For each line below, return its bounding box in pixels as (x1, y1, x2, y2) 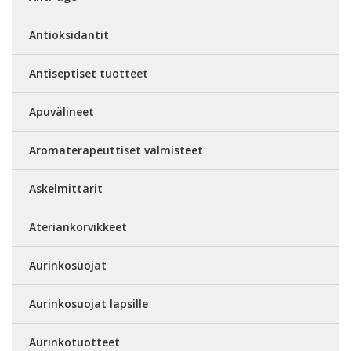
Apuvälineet (29, 104, 94, 120)
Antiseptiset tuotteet (29, 66, 148, 81)
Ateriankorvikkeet (29, 219, 127, 235)
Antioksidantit (29, 27, 109, 43)
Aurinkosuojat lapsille (29, 296, 148, 312)
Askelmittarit (29, 181, 103, 197)
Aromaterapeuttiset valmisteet (29, 143, 203, 158)
